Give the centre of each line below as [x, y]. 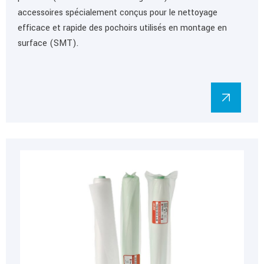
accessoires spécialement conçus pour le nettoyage [118, 12]
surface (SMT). [48, 43]
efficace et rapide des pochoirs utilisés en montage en [122, 28]
